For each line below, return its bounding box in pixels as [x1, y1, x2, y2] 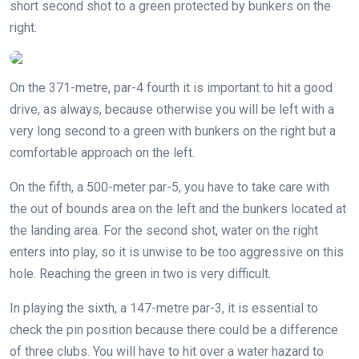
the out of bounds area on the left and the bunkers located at [10, 200, 346, 216]
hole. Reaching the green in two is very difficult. [10, 265, 271, 281]
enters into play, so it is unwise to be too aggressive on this [10, 244, 344, 260]
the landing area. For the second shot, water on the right [10, 222, 318, 238]
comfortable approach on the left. [10, 144, 195, 160]
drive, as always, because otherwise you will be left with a [10, 101, 334, 117]
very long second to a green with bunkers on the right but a [10, 123, 336, 139]
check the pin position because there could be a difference [10, 321, 338, 337]
